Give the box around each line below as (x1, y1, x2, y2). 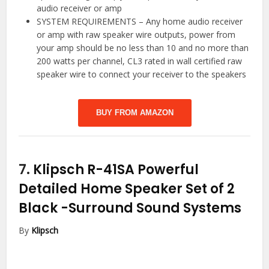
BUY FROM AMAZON (95, 107, 174, 117)
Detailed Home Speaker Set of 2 (19, 179, 235, 198)
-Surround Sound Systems (61, 198, 242, 217)
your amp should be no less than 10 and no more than (37, 41, 249, 53)
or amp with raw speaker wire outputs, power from (37, 28, 236, 40)
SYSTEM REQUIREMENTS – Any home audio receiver (37, 15, 243, 27)
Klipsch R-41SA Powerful (33, 160, 199, 179)
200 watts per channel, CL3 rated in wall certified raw (37, 55, 243, 67)
